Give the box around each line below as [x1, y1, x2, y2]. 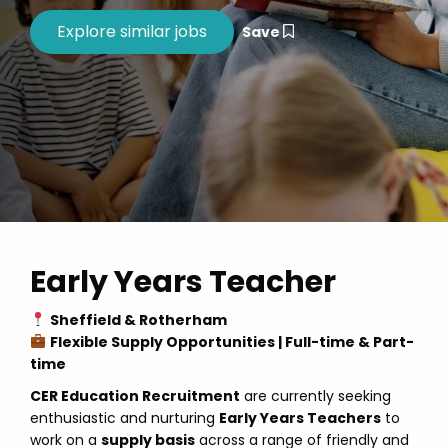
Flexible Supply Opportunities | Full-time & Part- [49, 332, 414, 352]
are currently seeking [240, 386, 391, 406]
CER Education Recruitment [30, 386, 240, 406]
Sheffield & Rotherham [49, 310, 227, 330]
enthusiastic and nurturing [30, 408, 219, 428]
